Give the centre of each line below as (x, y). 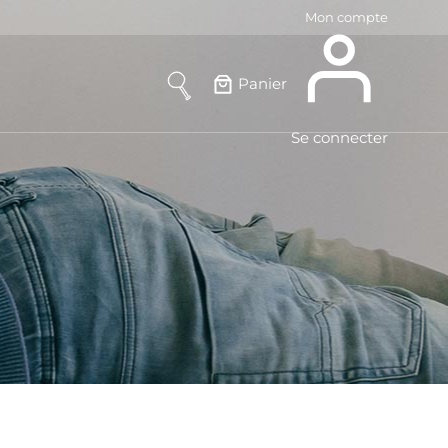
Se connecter (339, 137)
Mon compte (346, 17)
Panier (262, 83)
